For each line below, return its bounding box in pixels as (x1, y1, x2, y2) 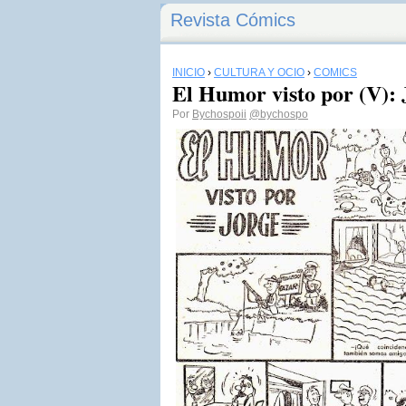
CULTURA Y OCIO (214, 66, 304, 79)
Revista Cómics (170, 10, 295, 30)
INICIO (172, 66, 205, 79)
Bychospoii (192, 108, 246, 121)
